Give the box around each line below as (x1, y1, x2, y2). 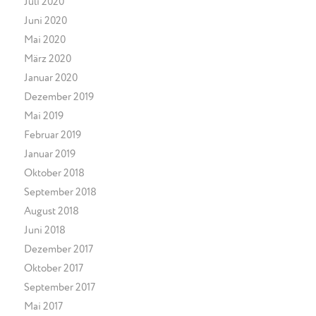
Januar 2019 (23, 148, 75, 159)
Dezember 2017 (23, 243, 93, 255)
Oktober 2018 (23, 167, 85, 178)
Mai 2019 (23, 110, 63, 121)
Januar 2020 (23, 72, 78, 83)
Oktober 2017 (23, 262, 83, 274)
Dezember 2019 (23, 91, 94, 102)
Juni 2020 (23, 15, 67, 26)
